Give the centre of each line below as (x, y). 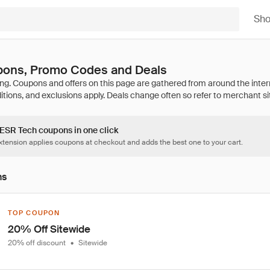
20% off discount (37, 243)
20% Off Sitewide (49, 229)
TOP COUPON (34, 213)
